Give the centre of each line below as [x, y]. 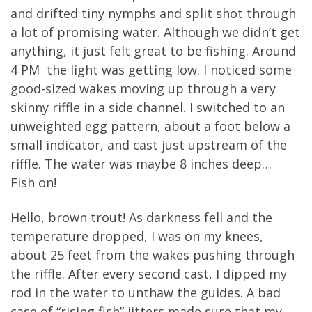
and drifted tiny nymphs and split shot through [153, 14]
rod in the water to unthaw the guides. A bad [146, 292]
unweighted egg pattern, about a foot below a [150, 126]
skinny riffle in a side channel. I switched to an [148, 108]
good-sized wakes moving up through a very [143, 89]
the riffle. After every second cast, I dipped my [149, 273]
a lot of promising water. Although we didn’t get [155, 32]
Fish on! [33, 183]
